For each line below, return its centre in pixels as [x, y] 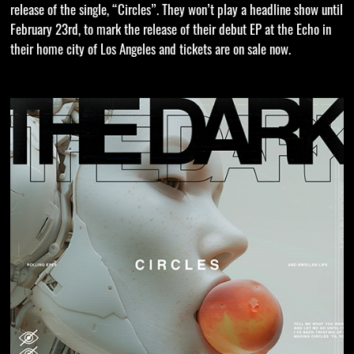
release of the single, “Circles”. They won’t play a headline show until [176, 12]
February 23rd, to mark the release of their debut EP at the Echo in [170, 32]
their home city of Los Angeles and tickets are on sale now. [150, 51]
